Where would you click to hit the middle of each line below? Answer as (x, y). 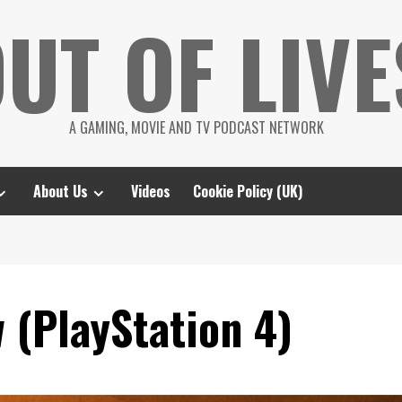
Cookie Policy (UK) (248, 191)
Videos (151, 191)
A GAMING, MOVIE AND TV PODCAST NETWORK (197, 127)
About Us (61, 191)
